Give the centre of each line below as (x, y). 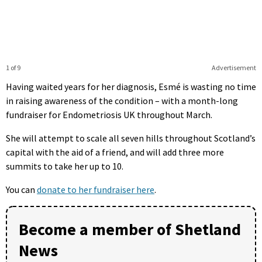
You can (21, 189)
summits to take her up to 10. (65, 166)
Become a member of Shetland (130, 229)
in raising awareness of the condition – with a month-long (122, 100)
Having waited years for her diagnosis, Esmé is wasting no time (131, 86)
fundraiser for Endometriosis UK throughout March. (109, 114)
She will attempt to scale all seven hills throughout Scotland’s (131, 138)
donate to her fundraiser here (96, 189)
